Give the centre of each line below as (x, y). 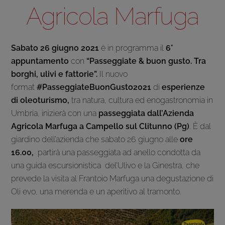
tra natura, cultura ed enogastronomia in (142, 100)
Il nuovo (114, 74)
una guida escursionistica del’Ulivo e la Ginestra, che (105, 166)
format (24, 87)
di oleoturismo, (41, 100)
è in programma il (133, 48)
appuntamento (41, 61)
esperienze (184, 87)
